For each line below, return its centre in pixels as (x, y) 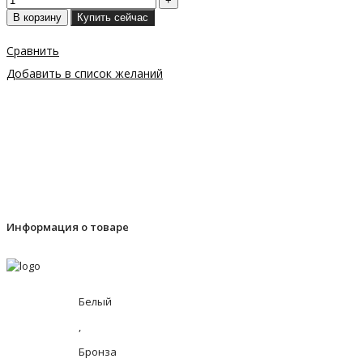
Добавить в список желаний (85, 73)
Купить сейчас (113, 17)
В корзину (37, 17)
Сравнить (33, 51)
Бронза (98, 352)
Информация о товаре (68, 227)
